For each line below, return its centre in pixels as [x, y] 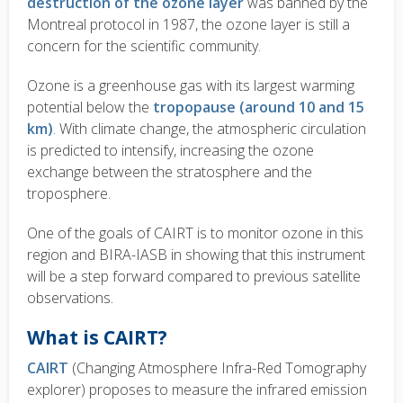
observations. [70, 298]
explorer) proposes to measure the [142, 390]
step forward [124, 277]
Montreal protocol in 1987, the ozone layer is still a [188, 25]
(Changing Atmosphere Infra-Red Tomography [217, 368]
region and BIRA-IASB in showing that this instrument [196, 255]
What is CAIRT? [97, 337]
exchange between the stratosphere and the [170, 172]
